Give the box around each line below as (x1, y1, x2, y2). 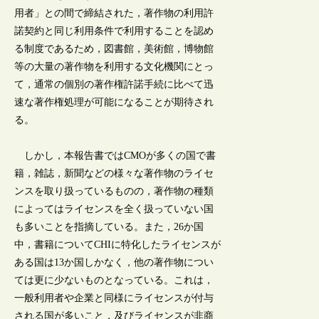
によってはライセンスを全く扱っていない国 (14, 203, 214, 214)
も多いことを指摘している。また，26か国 (14, 221, 204, 232)
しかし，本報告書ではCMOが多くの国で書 (14, 150, 216, 161)
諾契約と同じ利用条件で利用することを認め (14, 25, 214, 36)
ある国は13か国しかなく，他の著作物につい (14, 256, 214, 268)
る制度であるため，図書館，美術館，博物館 (14, 43, 214, 54)
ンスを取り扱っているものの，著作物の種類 (14, 185, 214, 197)
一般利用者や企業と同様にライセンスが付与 (14, 292, 214, 303)
